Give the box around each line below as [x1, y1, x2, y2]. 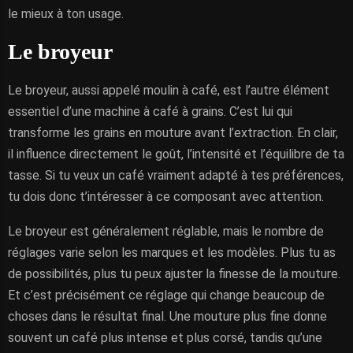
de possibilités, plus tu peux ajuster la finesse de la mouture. [8, 266, 340, 281]
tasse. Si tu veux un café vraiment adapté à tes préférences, [8, 168, 344, 183]
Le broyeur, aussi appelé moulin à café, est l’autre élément [8, 83, 329, 98]
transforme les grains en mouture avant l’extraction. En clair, [8, 125, 338, 140]
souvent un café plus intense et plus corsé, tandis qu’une [8, 330, 322, 345]
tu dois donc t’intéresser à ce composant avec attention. [8, 189, 324, 204]
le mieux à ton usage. [8, 6, 124, 21]
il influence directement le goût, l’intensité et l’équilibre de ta [8, 147, 344, 162]
